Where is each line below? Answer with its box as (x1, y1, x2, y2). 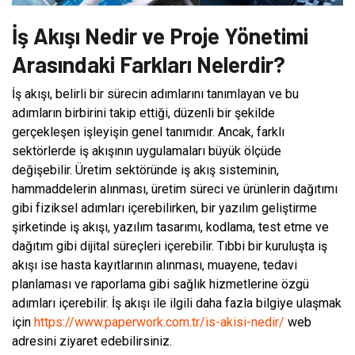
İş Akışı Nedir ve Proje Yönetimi (12, 21, 308, 49)
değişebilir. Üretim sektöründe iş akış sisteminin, (12, 162, 279, 177)
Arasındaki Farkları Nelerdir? (12, 50, 285, 78)
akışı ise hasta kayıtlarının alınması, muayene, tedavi (12, 257, 297, 273)
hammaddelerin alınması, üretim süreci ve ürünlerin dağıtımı (12, 181, 338, 197)
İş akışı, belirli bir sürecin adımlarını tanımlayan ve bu (12, 86, 299, 101)
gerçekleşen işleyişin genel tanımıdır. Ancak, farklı (12, 124, 284, 139)
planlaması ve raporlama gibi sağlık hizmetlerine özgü (12, 276, 309, 292)
